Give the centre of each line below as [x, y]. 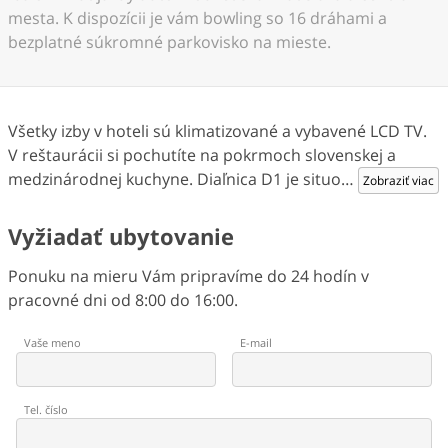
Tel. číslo [46, 409]
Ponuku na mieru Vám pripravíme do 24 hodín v [188, 276]
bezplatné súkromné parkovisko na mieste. [169, 42]
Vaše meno [52, 343]
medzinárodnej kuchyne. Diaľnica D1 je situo [174, 179]
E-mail [256, 343]
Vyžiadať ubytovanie [121, 237]
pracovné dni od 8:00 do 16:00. [123, 300]
